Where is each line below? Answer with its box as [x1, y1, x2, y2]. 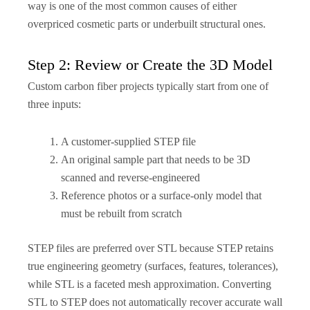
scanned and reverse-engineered [61, 171, 200, 183]
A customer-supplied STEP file [61, 135, 196, 147]
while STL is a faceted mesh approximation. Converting [28, 277, 271, 290]
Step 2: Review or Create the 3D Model [28, 55, 273, 73]
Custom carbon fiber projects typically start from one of [28, 80, 268, 92]
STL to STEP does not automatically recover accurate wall [28, 295, 282, 308]
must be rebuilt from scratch [61, 207, 182, 219]
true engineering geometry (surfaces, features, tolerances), [28, 259, 278, 272]
